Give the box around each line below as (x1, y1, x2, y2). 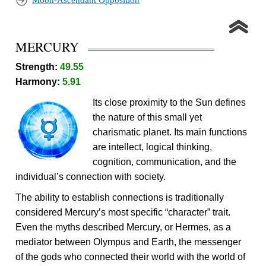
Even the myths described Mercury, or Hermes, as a (15, 222, 232, 233)
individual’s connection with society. (15, 172, 166, 182)
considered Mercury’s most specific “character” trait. (15, 207, 231, 218)
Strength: (15, 62, 61, 72)
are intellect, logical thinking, (93, 142, 213, 153)
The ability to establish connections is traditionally (15, 192, 224, 203)
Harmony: (15, 77, 63, 87)
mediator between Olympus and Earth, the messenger (15, 237, 242, 248)
